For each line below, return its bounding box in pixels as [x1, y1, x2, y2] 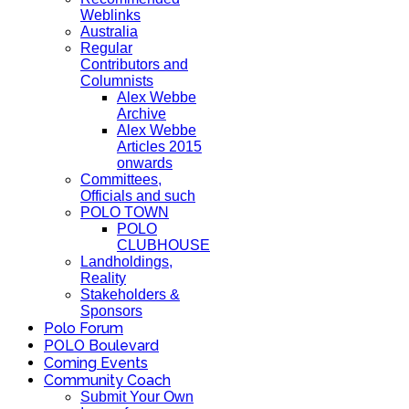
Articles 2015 [117, 139, 202, 154]
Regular [80, 40, 132, 56]
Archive [117, 106, 166, 121]
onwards [117, 155, 173, 171]
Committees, [80, 172, 162, 187]
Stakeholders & [80, 287, 180, 302]
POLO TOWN [80, 204, 169, 220]
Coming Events [44, 354, 148, 372]
